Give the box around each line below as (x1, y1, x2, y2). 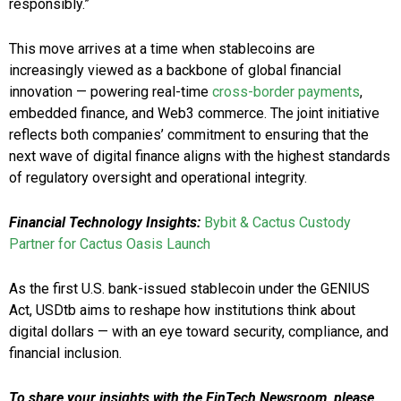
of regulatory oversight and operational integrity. (9, 169, 307, 187)
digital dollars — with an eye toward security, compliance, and (9, 323, 388, 341)
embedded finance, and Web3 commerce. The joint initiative (9, 105, 380, 123)
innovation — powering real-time (9, 83, 212, 101)
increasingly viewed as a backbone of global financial (9, 62, 341, 80)
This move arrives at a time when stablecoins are (9, 40, 315, 58)
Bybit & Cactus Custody (204, 214, 351, 232)
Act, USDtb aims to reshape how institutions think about (9, 302, 355, 320)
